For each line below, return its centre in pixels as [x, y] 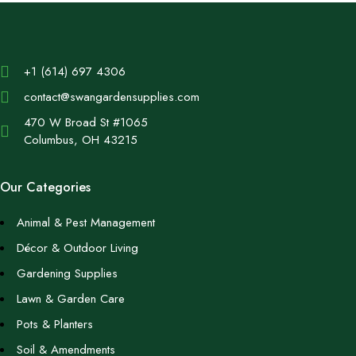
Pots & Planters [55, 324]
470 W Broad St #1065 [86, 122]
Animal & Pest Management [86, 222]
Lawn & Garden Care [71, 299]
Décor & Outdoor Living [77, 248]
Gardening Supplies [67, 273]
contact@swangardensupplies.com [112, 97]
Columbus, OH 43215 [81, 140]
